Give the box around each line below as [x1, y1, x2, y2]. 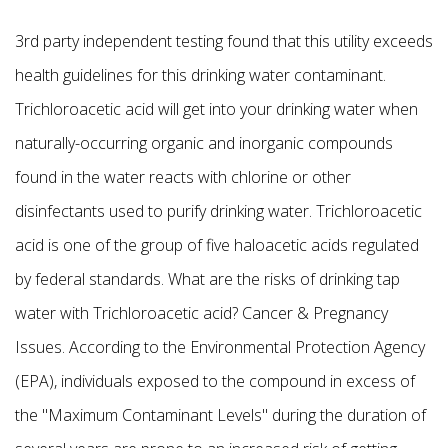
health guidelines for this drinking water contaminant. [15, 64, 386, 87]
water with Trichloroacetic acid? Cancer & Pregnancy [15, 302, 388, 325]
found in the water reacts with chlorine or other [15, 166, 351, 189]
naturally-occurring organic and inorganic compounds [15, 132, 393, 155]
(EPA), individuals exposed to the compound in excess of [15, 370, 415, 393]
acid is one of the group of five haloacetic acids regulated [15, 234, 419, 257]
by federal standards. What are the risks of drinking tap [15, 268, 400, 291]
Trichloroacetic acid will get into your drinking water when [15, 98, 418, 121]
